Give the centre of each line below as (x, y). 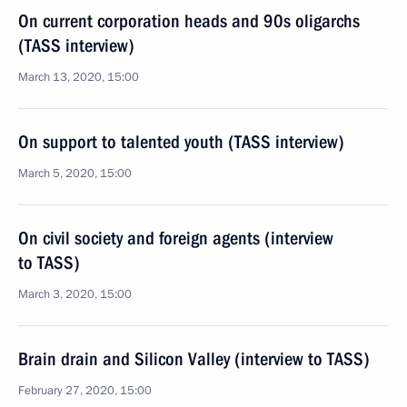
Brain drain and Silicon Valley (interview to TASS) (194, 359)
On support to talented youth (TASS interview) (181, 142)
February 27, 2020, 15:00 (85, 391)
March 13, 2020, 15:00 (79, 77)
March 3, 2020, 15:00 (75, 294)
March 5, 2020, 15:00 (75, 174)
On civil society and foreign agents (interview (176, 238)
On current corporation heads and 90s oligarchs (189, 21)
